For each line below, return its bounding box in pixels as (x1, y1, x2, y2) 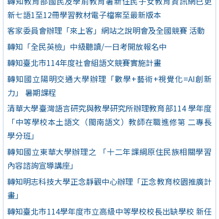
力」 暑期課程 (7, 86, 56, 98)
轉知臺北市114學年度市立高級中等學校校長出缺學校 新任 (7, 205, 212, 217)
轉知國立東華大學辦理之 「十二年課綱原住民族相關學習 (7, 146, 212, 158)
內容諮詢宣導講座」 (7, 159, 78, 172)
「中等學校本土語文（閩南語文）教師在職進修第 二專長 (7, 116, 212, 128)
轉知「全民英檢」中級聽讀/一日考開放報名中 (7, 41, 167, 53)
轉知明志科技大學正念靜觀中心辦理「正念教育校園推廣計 (7, 175, 212, 188)
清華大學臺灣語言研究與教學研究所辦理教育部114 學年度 (7, 102, 212, 114)
